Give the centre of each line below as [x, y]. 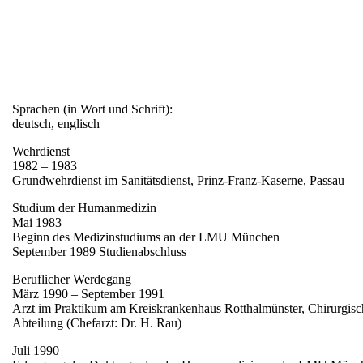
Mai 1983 [38, 223]
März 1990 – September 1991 [88, 294]
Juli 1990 [35, 351]
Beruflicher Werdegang [71, 280]
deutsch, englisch [56, 124]
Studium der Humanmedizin [84, 208]
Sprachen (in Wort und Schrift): [92, 109]
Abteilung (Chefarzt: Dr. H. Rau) [96, 323]
